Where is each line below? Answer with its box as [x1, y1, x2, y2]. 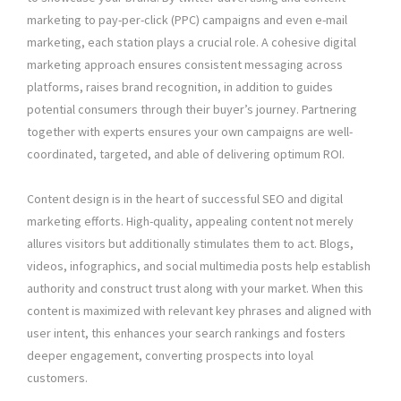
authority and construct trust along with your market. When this [27, 280, 363, 297]
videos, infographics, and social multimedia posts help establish [27, 258, 371, 275]
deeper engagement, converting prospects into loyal [27, 347, 313, 364]
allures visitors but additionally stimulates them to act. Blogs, [27, 235, 354, 252]
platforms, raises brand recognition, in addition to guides [27, 79, 333, 96]
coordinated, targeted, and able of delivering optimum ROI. [27, 146, 345, 163]
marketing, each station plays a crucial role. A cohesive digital [27, 34, 356, 51]
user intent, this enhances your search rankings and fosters [27, 325, 346, 342]
